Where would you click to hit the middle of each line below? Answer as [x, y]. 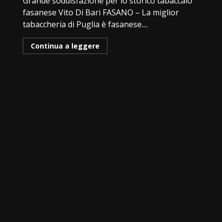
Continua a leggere [65, 46]
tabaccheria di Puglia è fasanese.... [85, 24]
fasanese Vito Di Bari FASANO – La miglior [101, 12]
